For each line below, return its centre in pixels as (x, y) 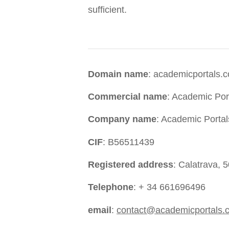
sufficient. (107, 9)
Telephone (111, 187)
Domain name (118, 74)
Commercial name (128, 97)
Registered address (131, 165)
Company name (122, 119)
